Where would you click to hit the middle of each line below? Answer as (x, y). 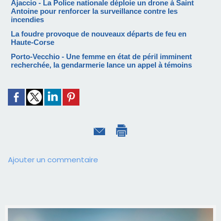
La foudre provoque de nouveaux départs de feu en (99, 34)
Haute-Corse (33, 42)
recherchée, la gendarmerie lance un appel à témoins (101, 65)
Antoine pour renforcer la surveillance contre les (94, 11)
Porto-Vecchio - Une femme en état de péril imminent (101, 57)
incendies (27, 20)
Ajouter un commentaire (53, 160)
